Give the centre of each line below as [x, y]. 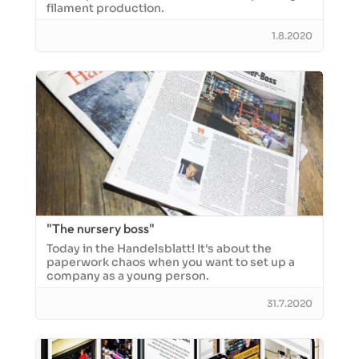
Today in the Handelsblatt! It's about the [159, 248]
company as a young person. [128, 276]
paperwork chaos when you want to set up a [171, 262]
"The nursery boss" [101, 228]
